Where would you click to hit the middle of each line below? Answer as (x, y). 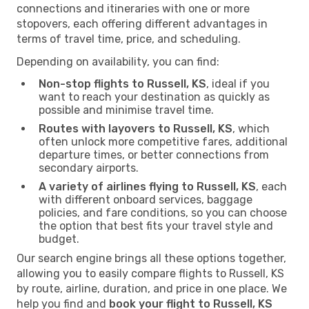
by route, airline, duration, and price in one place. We (152, 288)
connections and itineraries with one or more (133, 8)
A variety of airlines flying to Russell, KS (147, 186)
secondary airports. (89, 168)
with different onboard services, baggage (146, 199)
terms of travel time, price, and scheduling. (129, 39)
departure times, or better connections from (154, 154)
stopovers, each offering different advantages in (142, 23)
